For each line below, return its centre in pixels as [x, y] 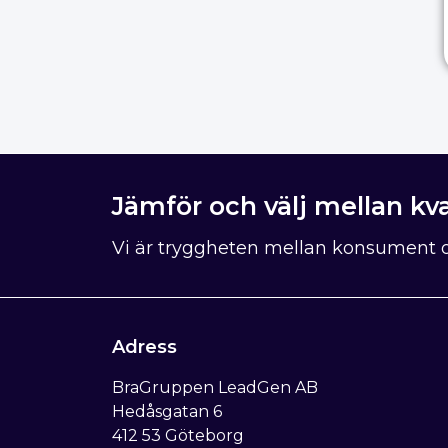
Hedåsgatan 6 [167, 411]
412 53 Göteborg [178, 435]
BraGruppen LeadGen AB [215, 387]
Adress [144, 346]
